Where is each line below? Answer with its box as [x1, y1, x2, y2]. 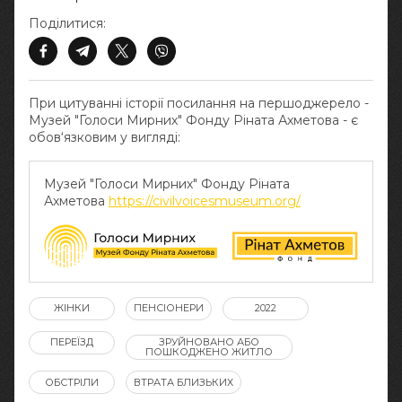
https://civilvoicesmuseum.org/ [109, 193, 301, 209]
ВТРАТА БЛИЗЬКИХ [134, 375, 233, 389]
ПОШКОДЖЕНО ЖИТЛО [145, 345, 273, 359]
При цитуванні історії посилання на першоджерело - [29, 95, 369, 111]
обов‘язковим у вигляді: [29, 129, 180, 145]
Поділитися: [29, 15, 106, 31]
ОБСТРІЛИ [45, 375, 99, 389]
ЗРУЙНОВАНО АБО [159, 336, 259, 349]
